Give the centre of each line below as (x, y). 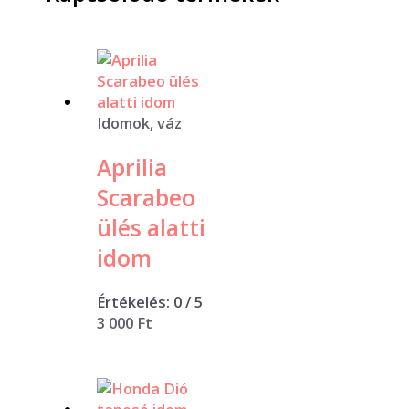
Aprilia (132, 167)
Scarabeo (147, 197)
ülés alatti (152, 227)
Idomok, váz (140, 123)
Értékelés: (136, 302)
